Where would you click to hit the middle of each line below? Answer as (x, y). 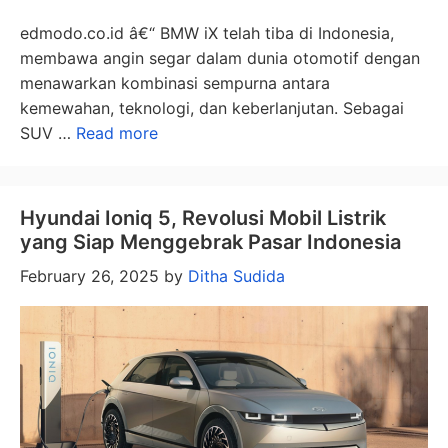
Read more (117, 133)
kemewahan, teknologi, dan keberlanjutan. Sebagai (212, 108)
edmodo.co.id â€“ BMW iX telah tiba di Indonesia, (207, 33)
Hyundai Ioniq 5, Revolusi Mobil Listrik (203, 218)
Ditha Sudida (236, 276)
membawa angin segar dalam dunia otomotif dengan (220, 58)
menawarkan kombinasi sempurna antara (175, 83)
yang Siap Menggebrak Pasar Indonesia (210, 242)
